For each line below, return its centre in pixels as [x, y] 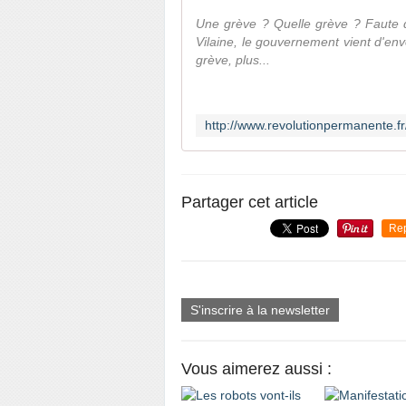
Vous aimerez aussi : [256, 369]
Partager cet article [250, 202]
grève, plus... [233, 60]
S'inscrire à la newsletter [260, 310]
